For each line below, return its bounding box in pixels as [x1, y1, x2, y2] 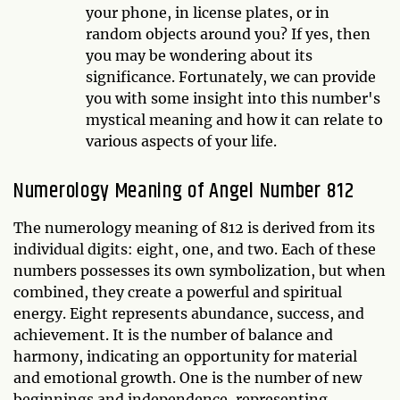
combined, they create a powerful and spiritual [13, 282, 342, 301]
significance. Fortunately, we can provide [85, 67, 376, 86]
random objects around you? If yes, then [85, 24, 371, 43]
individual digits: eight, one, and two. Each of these [13, 239, 376, 258]
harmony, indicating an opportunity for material [13, 346, 357, 365]
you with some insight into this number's [85, 88, 380, 107]
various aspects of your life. [85, 131, 277, 150]
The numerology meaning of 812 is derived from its [13, 218, 375, 237]
